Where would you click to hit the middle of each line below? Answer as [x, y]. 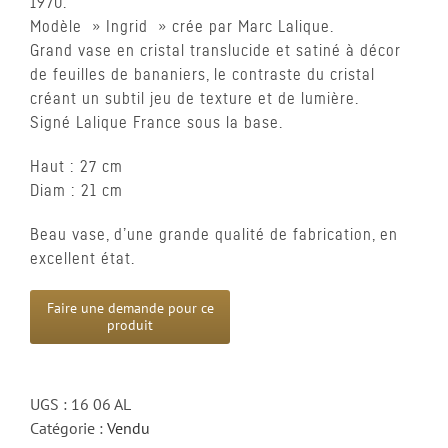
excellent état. [82, 259]
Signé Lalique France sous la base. [156, 123]
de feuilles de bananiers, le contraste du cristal [202, 75]
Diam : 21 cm [76, 191]
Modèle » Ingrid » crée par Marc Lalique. [182, 27]
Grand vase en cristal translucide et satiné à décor [215, 51]
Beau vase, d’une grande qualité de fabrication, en [214, 235]
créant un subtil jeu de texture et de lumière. [194, 99]
